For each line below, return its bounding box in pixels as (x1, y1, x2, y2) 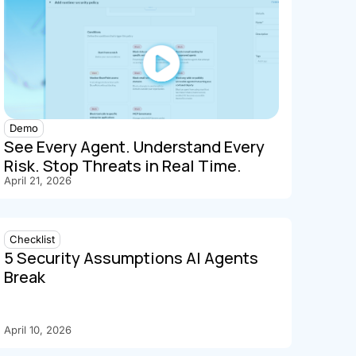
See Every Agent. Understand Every (4, 136, 265, 158)
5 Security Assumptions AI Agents (4, 247, 259, 269)
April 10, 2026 (4, 323, 72, 337)
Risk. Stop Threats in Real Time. (4, 155, 246, 177)
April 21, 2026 (4, 174, 72, 188)
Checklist (10, 233, 56, 246)
